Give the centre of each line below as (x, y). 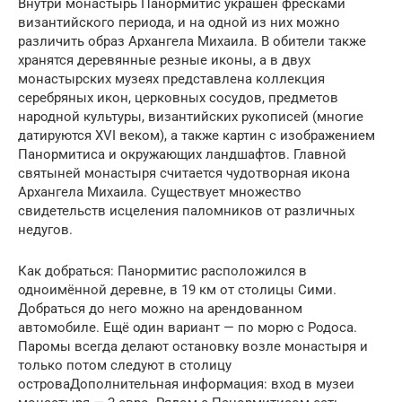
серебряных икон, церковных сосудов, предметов (178, 97)
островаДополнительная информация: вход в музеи (186, 384)
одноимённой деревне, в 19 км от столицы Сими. (177, 289)
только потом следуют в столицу (125, 365)
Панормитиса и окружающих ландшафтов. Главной (182, 154)
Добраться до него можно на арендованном (160, 308)
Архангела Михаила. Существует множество (160, 192)
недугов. (45, 229)
